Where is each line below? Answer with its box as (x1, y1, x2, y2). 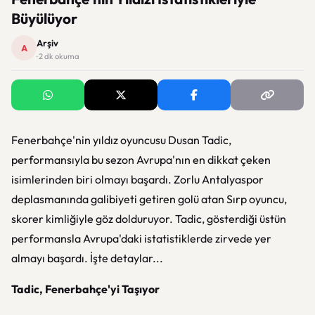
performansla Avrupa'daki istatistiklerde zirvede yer (11, 231, 271, 245)
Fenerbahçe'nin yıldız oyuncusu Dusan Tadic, (11, 133, 231, 147)
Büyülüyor (11, 9, 77, 27)
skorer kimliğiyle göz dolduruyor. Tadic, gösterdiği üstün (11, 212, 286, 226)
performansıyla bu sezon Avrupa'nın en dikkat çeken (11, 153, 271, 167)
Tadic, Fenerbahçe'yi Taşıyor (11, 282, 160, 296)
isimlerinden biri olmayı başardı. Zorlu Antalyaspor (11, 172, 264, 186)
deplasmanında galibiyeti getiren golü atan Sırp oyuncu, (11, 192, 287, 206)
